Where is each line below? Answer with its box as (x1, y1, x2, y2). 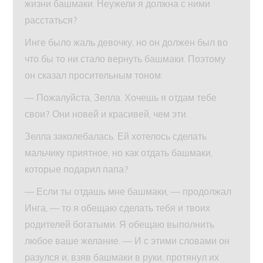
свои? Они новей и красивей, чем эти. (25, 108, 188, 120)
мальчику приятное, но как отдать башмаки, (25, 147, 213, 159)
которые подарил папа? (25, 163, 129, 176)
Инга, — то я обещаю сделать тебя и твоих (25, 202, 211, 214)
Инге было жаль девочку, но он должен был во (25, 36, 228, 49)
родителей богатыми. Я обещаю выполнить (25, 218, 215, 231)
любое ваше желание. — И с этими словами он (25, 235, 230, 247)
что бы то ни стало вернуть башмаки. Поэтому (25, 53, 226, 65)
